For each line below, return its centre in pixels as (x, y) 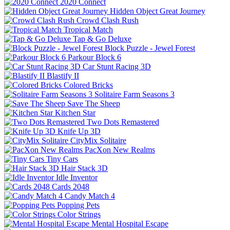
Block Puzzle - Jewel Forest (150, 48)
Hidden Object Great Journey (158, 11)
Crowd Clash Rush (108, 20)
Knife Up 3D (79, 131)
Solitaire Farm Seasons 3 (135, 94)
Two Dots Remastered (123, 122)
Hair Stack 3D (84, 168)
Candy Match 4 (90, 196)
